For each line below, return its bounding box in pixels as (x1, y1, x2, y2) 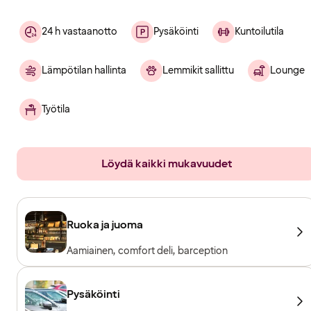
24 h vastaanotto (42, 24, 117, 38)
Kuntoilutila (235, 24, 284, 38)
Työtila (42, 102, 70, 116)
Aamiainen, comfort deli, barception (67, 244, 228, 258)
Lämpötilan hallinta (42, 63, 126, 77)
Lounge (270, 63, 305, 77)
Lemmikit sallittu (162, 63, 234, 77)
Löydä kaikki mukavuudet (101, 155, 233, 171)
